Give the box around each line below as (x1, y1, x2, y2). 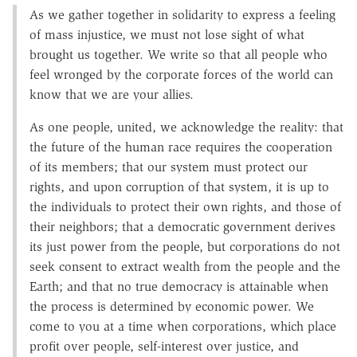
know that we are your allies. (29, 86, 194, 102)
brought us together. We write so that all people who (29, 46, 328, 62)
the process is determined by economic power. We (29, 298, 314, 314)
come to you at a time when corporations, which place (29, 318, 336, 334)
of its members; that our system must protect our (29, 159, 308, 175)
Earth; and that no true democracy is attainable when (29, 278, 328, 294)
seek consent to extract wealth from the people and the (29, 258, 340, 274)
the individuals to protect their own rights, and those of (29, 198, 341, 214)
